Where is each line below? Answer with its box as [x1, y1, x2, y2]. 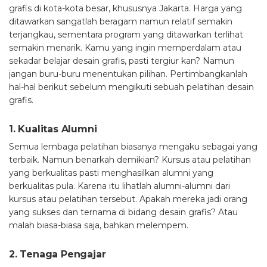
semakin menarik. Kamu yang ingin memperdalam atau [9, 42, 241, 54]
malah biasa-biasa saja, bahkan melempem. [9, 220, 188, 231]
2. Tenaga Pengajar [9, 249, 106, 260]
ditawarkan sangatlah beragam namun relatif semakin [9, 16, 232, 27]
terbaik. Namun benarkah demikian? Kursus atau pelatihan [9, 154, 251, 166]
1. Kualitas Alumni [9, 123, 97, 135]
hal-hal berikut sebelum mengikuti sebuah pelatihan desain [9, 82, 254, 93]
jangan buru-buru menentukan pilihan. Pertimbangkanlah [9, 69, 247, 80]
